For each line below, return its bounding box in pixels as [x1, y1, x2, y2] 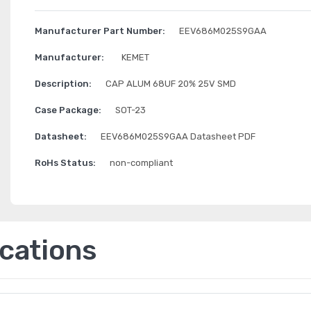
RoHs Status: [34, 158, 96, 168]
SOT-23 [115, 105, 146, 115]
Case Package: [34, 105, 101, 115]
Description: [34, 78, 92, 89]
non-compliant [109, 158, 173, 168]
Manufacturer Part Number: [34, 26, 165, 36]
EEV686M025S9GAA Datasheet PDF [100, 131, 255, 142]
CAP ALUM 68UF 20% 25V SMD [105, 78, 236, 89]
